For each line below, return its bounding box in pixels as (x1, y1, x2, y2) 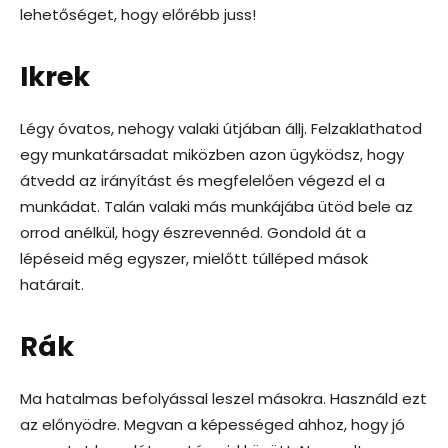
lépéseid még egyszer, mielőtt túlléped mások (20, 248, 368, 269)
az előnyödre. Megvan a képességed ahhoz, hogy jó (20, 414, 405, 435)
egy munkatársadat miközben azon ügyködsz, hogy (20, 144, 404, 165)
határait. (20, 274, 84, 295)
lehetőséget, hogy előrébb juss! (20, 4, 256, 25)
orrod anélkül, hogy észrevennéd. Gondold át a (20, 222, 366, 243)
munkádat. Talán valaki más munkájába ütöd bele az (20, 196, 413, 217)
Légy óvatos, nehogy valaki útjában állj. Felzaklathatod (20, 118, 422, 139)
